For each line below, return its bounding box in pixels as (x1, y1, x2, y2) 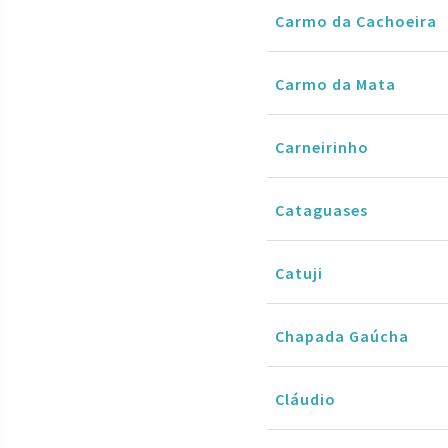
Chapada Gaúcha (275, 325, 409, 346)
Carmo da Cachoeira (275, 10, 437, 31)
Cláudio (275, 388, 336, 409)
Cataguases (275, 199, 368, 220)
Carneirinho (275, 136, 369, 157)
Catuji (275, 262, 323, 283)
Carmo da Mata (275, 73, 396, 94)
